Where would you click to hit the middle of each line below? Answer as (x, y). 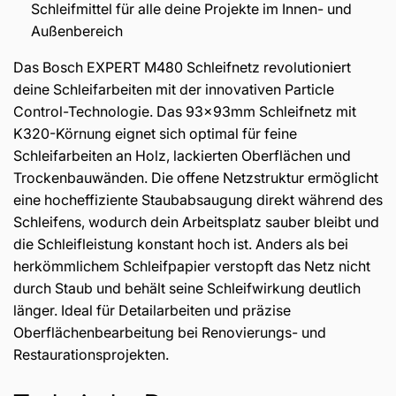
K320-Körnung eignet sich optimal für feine (155, 133)
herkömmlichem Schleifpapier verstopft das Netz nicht (192, 266)
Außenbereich (77, 30)
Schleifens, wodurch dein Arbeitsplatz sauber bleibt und (196, 221)
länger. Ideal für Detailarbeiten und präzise (152, 310)
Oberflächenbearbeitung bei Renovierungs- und (170, 332)
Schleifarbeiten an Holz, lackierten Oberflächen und (182, 155)
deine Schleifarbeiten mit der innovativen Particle (174, 89)
